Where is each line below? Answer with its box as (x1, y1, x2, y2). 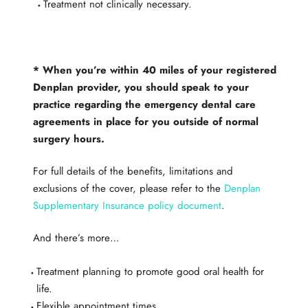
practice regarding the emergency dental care (32, 97, 256, 113)
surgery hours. (32, 131, 104, 147)
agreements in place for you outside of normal (32, 114, 258, 130)
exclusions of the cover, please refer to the (32, 181, 224, 197)
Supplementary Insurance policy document (32, 198, 221, 214)
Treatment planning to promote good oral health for (36, 264, 264, 280)
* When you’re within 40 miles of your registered (32, 63, 276, 78)
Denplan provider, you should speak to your (32, 80, 249, 96)
